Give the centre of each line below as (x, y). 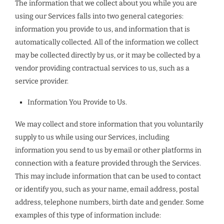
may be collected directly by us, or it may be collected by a (108, 55)
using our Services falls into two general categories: (99, 16)
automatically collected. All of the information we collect (107, 42)
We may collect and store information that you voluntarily (109, 124)
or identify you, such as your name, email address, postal (107, 189)
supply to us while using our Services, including (92, 137)
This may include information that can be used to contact (108, 176)
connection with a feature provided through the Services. (108, 163)
